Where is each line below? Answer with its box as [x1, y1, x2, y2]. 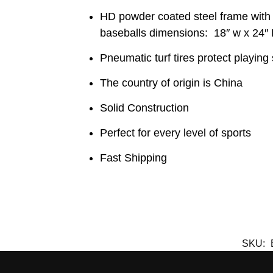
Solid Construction [100, 101, 190, 114]
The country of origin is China [100, 76, 243, 89]
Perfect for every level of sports [100, 126, 252, 139]
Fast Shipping [100, 151, 168, 164]
